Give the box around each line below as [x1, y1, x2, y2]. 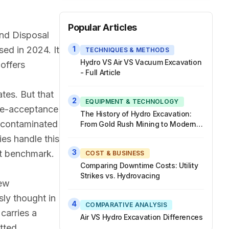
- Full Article [80, 68, 121, 77]
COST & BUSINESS [85, 149, 145, 157]
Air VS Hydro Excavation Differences [80, 213, 203, 221]
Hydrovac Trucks [80, 130, 138, 139]
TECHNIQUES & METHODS [85, 46, 169, 54]
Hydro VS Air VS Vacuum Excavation [80, 58, 202, 66]
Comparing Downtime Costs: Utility [80, 161, 198, 170]
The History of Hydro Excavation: [80, 109, 192, 118]
